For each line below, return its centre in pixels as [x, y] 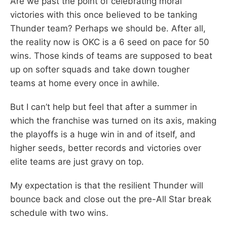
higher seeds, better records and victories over [106, 148]
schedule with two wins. [59, 213]
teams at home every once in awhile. [85, 83]
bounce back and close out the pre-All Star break [111, 199]
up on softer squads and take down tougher [100, 69]
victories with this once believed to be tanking [104, 14]
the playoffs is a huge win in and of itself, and [103, 134]
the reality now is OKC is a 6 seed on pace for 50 [110, 42]
